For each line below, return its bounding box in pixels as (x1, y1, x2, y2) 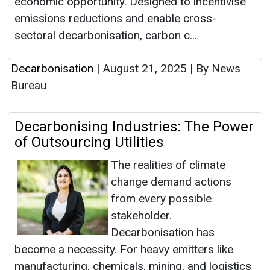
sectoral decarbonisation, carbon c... (14, 28, 197, 43)
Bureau (11, 78, 46, 93)
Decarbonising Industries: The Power (14, 118, 254, 136)
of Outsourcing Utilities (14, 134, 163, 151)
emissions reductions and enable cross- (14, 11, 216, 26)
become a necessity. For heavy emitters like (14, 242, 233, 257)
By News (193, 61, 240, 76)
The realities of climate (111, 158, 225, 172)
